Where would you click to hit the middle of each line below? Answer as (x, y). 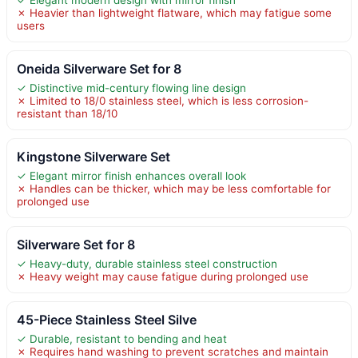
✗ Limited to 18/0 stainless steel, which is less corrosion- (163, 100)
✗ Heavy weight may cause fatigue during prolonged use (163, 276)
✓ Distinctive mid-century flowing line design (131, 88)
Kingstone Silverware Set (93, 156)
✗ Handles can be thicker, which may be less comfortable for (174, 188)
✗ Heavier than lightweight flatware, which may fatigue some (174, 12)
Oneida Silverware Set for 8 (99, 68)
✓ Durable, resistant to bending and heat (122, 338)
